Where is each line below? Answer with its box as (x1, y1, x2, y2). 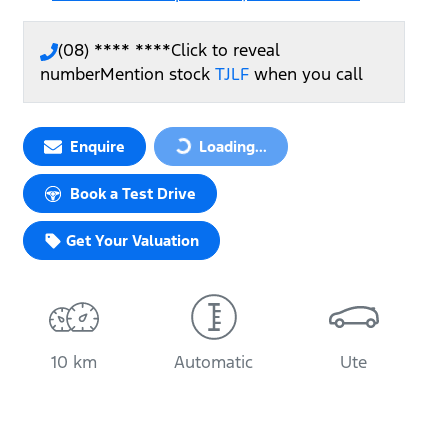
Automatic (174, 351, 254, 374)
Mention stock (100, 63, 215, 86)
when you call (254, 63, 363, 86)
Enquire (70, 137, 125, 157)
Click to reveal (171, 39, 280, 62)
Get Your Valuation (66, 231, 199, 251)
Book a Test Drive (70, 184, 196, 204)
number (40, 63, 100, 86)
